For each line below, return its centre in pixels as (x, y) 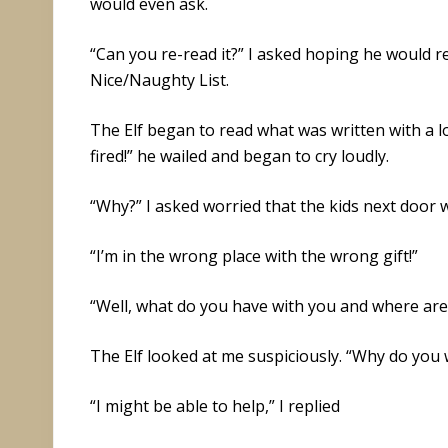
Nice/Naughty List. (159, 79)
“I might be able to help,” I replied (215, 405)
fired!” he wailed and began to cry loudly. (239, 155)
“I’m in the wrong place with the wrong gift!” (254, 255)
